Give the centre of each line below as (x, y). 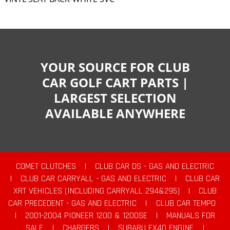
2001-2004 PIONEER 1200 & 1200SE (86, 215)
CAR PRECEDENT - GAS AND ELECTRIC (73, 203)
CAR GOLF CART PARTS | (115, 82)
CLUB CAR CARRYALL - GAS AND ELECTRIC (93, 178)
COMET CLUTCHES (46, 166)
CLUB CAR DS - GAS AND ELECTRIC (155, 166)
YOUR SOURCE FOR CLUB (115, 67)
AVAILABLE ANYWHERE (115, 113)
